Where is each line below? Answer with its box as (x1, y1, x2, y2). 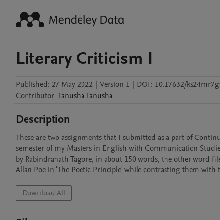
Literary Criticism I (16, 47, 153, 70)
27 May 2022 (52, 79, 93, 90)
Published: (16, 79, 50, 90)
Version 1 (100, 79, 130, 90)
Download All (22, 188, 65, 198)
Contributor (16, 90, 54, 101)
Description (16, 112, 70, 127)
